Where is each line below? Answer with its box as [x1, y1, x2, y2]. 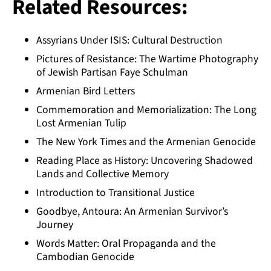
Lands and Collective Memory [36, 166, 169, 181]
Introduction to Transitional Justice [36, 184, 195, 200]
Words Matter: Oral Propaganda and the [36, 235, 216, 251]
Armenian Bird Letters [36, 83, 135, 99]
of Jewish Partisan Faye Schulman [36, 64, 188, 80]
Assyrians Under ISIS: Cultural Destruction [36, 32, 223, 48]
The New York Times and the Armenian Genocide [36, 134, 256, 149]
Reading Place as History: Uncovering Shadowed [36, 152, 253, 168]
